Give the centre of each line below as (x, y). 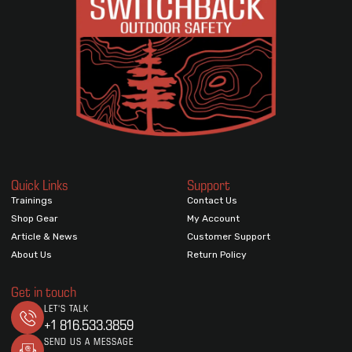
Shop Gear (35, 219)
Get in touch (44, 292)
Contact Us (212, 201)
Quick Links (40, 185)
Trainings (32, 201)
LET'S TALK (66, 309)
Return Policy (217, 255)
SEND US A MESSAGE (89, 342)
